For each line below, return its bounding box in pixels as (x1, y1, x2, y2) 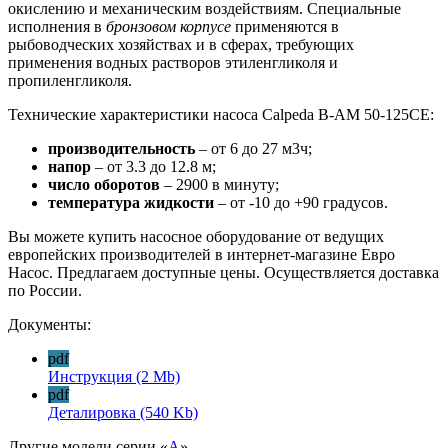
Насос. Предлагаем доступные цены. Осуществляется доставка (8, 263, 439, 281)
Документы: (8, 315, 91, 333)
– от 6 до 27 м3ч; (195, 139, 312, 157)
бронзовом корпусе (106, 17, 231, 35)
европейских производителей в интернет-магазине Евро (8, 245, 395, 263)
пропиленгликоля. (8, 71, 132, 89)
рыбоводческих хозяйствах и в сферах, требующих (8, 35, 354, 53)
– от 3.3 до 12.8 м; (95, 157, 216, 175)
